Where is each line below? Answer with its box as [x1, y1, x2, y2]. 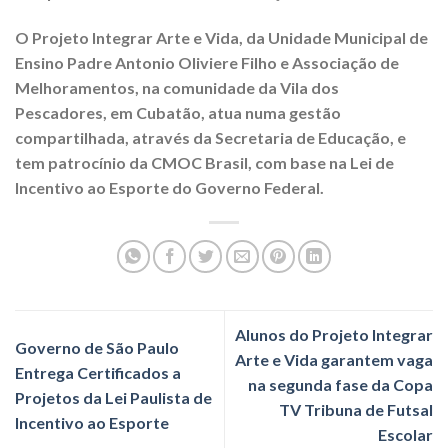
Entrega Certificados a [15, 362, 181, 382]
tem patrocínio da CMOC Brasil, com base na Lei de [15, 153, 394, 173]
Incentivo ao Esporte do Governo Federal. [15, 178, 324, 198]
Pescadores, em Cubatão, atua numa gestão [15, 103, 341, 123]
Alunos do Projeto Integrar [235, 325, 433, 345]
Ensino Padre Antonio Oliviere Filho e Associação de [15, 53, 399, 73]
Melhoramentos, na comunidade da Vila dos [15, 78, 339, 98]
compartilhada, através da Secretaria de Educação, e [15, 128, 406, 148]
